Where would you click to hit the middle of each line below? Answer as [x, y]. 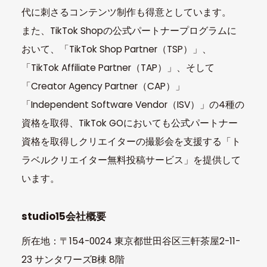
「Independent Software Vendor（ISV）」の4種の [133, 105]
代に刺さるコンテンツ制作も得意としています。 [126, 13]
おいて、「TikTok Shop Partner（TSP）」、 [116, 49]
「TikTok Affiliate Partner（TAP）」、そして [118, 68]
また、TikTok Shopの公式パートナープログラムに [129, 31]
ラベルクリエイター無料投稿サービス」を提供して [131, 160]
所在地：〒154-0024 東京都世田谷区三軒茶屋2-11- [131, 241]
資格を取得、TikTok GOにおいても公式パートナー [129, 123]
